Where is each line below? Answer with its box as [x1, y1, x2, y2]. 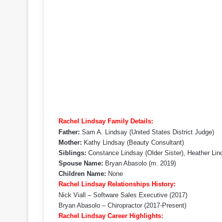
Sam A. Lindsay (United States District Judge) [80, 128, 214, 136]
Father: [58, 128, 80, 136]
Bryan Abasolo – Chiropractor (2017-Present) [58, 202, 186, 209]
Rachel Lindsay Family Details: [58, 117, 153, 125]
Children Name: [58, 170, 106, 177]
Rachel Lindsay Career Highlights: [58, 212, 163, 220]
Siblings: [58, 149, 86, 157]
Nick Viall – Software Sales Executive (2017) [58, 191, 187, 199]
